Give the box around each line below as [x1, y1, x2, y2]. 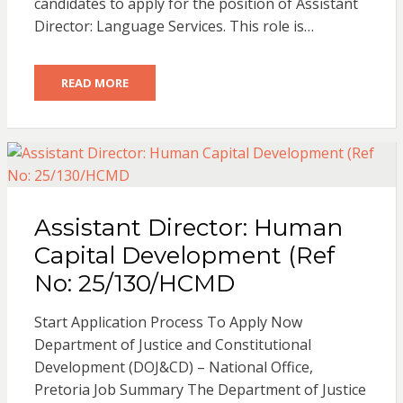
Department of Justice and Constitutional [33, 334, 311, 354]
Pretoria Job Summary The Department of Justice [33, 379, 366, 399]
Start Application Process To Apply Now [33, 311, 302, 332]
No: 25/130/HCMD [33, 268, 235, 298]
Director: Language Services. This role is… [33, 15, 314, 36]
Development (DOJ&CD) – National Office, [33, 356, 313, 377]
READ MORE [60, 74, 129, 91]
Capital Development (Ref [33, 240, 335, 270]
